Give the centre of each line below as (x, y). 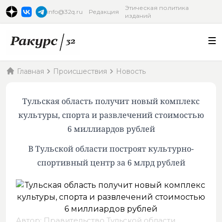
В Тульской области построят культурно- (111, 149)
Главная (30, 71)
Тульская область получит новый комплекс (111, 101)
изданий (138, 16)
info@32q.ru (65, 12)
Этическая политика (157, 8)
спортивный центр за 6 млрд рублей (111, 163)
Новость (131, 71)
